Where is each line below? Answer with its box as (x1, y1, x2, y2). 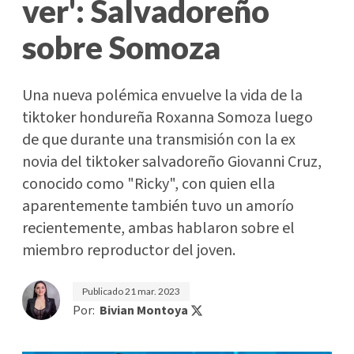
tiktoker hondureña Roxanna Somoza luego (22, 107, 313, 129)
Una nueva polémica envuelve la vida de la (22, 85, 303, 107)
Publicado (82, 285, 125, 297)
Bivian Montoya (100, 302, 188, 319)
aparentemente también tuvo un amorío (22, 195, 294, 217)
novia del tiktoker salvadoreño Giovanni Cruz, (22, 151, 322, 173)
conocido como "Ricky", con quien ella (22, 173, 275, 195)
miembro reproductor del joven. (22, 239, 235, 262)
